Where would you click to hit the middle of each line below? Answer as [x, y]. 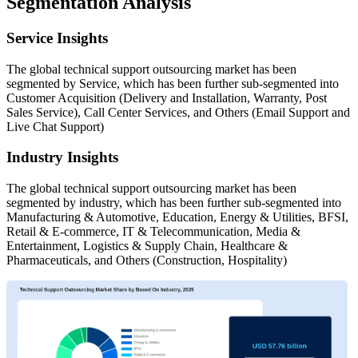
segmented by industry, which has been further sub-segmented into [174, 202]
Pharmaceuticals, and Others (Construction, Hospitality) [147, 260]
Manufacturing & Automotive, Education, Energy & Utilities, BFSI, [177, 217]
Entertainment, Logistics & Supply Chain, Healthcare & [147, 245]
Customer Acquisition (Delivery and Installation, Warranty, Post [167, 97]
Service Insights [57, 38]
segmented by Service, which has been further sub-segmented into [173, 83]
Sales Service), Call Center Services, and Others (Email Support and [178, 112]
